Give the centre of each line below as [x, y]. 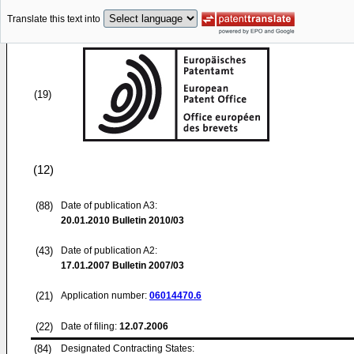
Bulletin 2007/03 [147, 265]
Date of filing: [89, 326]
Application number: [105, 296]
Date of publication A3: [109, 205]
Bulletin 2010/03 [147, 220]
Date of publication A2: [109, 250]
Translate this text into [54, 19]
